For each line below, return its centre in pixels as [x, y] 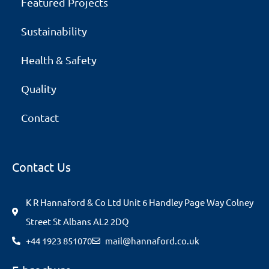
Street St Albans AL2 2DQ [77, 221]
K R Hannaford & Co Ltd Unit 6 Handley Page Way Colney [139, 202]
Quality [39, 88]
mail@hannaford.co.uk [152, 240]
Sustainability [54, 31]
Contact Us [41, 166]
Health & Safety [59, 59]
